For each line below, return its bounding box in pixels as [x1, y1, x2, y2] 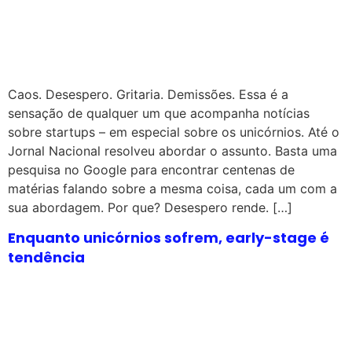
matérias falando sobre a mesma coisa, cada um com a [8, 180, 337, 196]
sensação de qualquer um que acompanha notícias [8, 104, 310, 121]
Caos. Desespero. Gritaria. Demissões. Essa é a [8, 86, 288, 102]
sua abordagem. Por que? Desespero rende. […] [8, 199, 292, 215]
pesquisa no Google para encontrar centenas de [8, 161, 295, 178]
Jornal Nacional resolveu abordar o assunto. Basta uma [8, 142, 337, 159]
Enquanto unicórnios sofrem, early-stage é [8, 227, 329, 247]
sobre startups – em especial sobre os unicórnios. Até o [8, 123, 339, 140]
